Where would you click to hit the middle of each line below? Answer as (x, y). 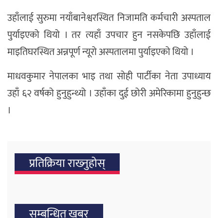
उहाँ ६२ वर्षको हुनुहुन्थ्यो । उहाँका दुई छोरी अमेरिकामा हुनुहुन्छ (109, 93)
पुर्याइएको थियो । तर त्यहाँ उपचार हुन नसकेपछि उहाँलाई (109, 35)
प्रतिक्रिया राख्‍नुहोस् (67, 163)
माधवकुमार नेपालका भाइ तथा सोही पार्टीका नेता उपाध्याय (109, 76)
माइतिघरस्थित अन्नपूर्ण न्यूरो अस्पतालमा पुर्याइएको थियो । (101, 52)
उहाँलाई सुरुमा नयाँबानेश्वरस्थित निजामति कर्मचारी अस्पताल (109, 18)
